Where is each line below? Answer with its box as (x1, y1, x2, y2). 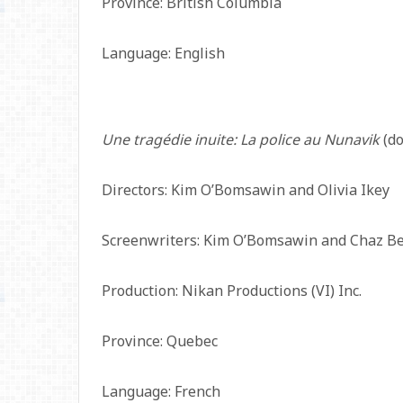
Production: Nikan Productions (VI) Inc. (102, 281, 362, 300)
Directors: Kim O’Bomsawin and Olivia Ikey (102, 180, 390, 200)
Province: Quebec (102, 331, 218, 351)
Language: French (102, 381, 220, 401)
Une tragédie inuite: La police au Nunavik (102, 130, 380, 149)
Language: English (102, 43, 225, 63)
